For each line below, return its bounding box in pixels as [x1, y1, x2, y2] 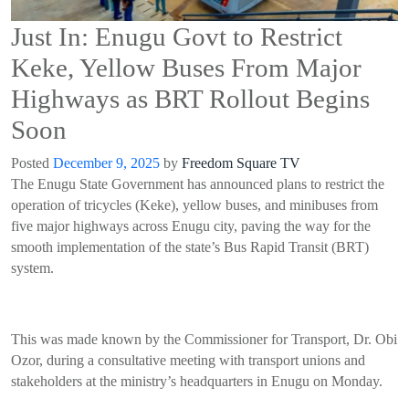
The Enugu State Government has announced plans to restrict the [11, 176, 384, 193]
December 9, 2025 [53, 155, 160, 172]
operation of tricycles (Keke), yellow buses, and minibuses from [11, 197, 378, 214]
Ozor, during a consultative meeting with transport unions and [11, 352, 365, 369]
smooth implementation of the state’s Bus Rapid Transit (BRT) [11, 239, 369, 256]
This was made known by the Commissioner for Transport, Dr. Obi [11, 331, 397, 348]
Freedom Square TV [182, 155, 300, 172]
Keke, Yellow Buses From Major [11, 53, 362, 83]
